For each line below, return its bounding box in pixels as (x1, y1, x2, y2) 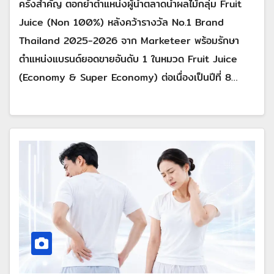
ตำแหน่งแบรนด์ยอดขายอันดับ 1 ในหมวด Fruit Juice (19, 51, 237, 67)
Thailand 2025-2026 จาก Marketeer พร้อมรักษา (19, 33, 239, 49)
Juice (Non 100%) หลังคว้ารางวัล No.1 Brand (19, 15, 224, 31)
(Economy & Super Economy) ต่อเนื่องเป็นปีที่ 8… (19, 70, 237, 86)
